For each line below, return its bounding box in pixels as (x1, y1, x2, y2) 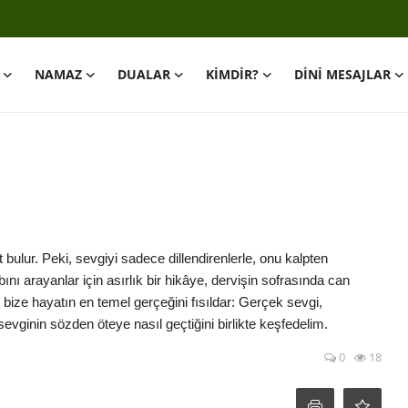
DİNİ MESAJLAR (294, 66, 391, 83)
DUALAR (117, 66, 170, 83)
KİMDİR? (206, 66, 259, 83)
